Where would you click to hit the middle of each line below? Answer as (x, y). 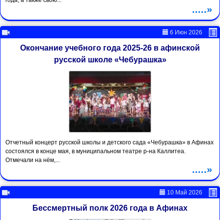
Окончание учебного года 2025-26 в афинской (110, 48)
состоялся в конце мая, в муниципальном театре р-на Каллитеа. (96, 151)
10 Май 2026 (184, 193)
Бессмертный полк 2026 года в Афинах (110, 208)
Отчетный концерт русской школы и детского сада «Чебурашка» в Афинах (110, 143)
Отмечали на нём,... (33, 160)
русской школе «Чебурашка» (110, 60)
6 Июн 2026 (185, 33)
